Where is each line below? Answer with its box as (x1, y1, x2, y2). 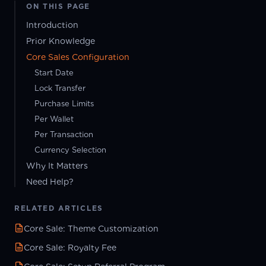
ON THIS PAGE (26, 1, 91, 11)
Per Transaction (34, 129, 93, 139)
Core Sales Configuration (26, 52, 129, 62)
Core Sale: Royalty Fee (24, 242, 116, 252)
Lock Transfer (34, 83, 85, 93)
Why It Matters (26, 160, 88, 170)
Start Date (34, 68, 74, 77)
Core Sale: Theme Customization (24, 223, 159, 233)
